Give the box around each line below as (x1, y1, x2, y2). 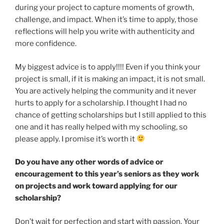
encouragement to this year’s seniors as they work (15, 169, 199, 179)
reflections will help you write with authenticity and (15, 27, 194, 36)
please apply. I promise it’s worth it (15, 134, 136, 143)
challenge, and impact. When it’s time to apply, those (15, 15, 198, 24)
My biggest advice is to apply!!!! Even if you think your (15, 62, 200, 71)
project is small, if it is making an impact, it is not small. (15, 74, 205, 83)
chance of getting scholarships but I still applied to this (15, 110, 206, 119)
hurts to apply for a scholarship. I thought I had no (15, 98, 187, 107)
